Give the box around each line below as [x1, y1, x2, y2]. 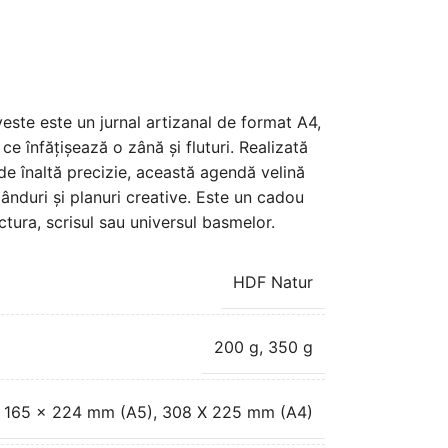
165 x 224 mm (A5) [3, 401, 153, 422]
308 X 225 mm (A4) [161, 401, 313, 422]
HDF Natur [232, 271, 313, 292]
